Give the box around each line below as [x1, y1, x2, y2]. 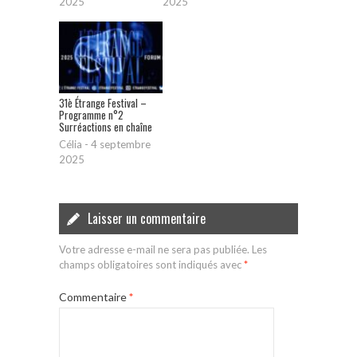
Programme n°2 [59, 107, 124, 124]
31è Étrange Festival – [59, 95, 147, 112]
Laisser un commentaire [88, 209, 206, 229]
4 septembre [91, 138, 151, 151]
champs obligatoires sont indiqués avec [59, 258, 244, 272]
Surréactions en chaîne [59, 119, 152, 135]
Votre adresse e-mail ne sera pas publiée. [59, 243, 249, 257]
